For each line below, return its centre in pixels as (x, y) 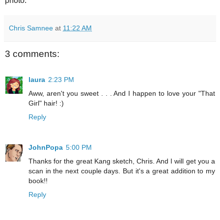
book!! (38, 180)
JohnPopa (46, 147)
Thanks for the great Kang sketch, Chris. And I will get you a (122, 161)
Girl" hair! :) (46, 103)
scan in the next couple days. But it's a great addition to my (122, 171)
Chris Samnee (31, 28)
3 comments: (32, 54)
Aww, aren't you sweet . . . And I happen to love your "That (122, 93)
